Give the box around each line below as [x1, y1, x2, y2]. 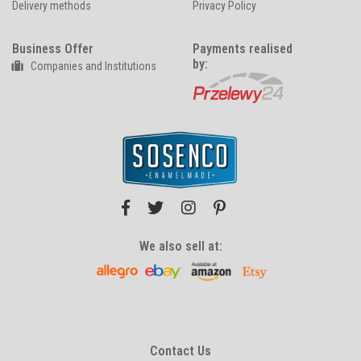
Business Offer [12, 41, 93, 56]
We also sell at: [139, 238, 222, 254]
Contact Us [150, 342, 211, 359]
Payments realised [193, 41, 293, 56]
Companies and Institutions [28, 60, 156, 73]
